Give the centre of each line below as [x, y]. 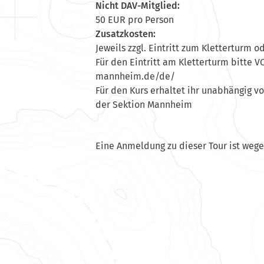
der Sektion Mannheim [144, 104]
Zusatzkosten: [126, 34]
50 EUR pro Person [135, 19]
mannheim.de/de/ [135, 76]
